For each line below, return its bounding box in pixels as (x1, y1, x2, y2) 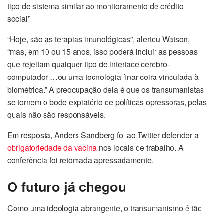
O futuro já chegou (7, 176, 126, 196)
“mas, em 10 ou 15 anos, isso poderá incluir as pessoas (7, 46, 198, 58)
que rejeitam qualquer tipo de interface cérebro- (7, 59, 170, 70)
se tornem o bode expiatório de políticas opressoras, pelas (7, 96, 207, 108)
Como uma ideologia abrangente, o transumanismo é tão (7, 202, 202, 214)
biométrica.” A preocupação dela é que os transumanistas (7, 84, 204, 95)
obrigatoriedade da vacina (7, 142, 97, 154)
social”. (7, 13, 32, 25)
